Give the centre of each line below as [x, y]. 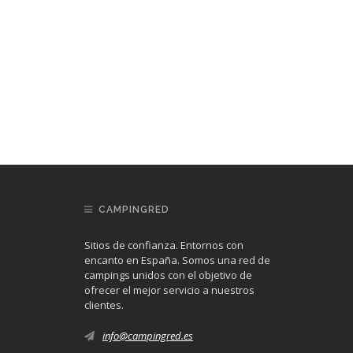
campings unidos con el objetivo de [168, 275]
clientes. [104, 305]
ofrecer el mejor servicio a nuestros [169, 290]
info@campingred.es [148, 336]
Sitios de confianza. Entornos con [164, 245]
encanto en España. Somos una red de [177, 260]
